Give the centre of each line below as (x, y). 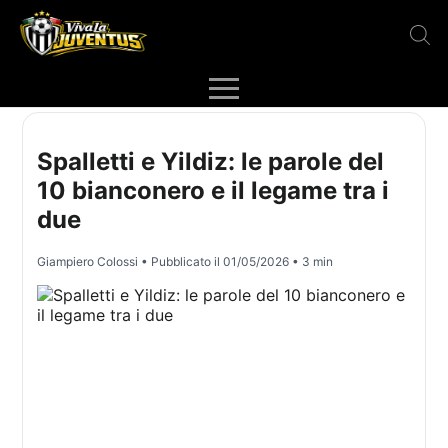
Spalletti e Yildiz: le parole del (211, 162)
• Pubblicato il (181, 262)
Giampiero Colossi (88, 262)
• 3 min (311, 262)
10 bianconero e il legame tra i (213, 191)
